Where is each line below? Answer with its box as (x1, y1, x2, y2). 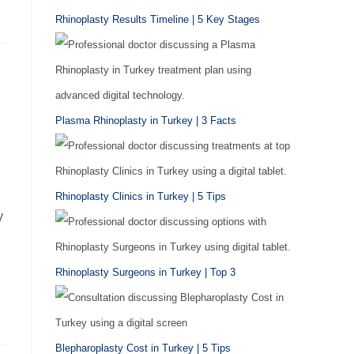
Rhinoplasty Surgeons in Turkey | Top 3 (55, 266, 235, 278)
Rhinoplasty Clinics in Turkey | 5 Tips (55, 190, 226, 202)
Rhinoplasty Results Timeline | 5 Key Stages (55, 13, 260, 25)
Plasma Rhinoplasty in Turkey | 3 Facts (55, 115, 236, 126)
